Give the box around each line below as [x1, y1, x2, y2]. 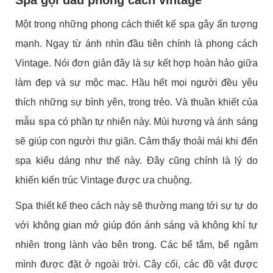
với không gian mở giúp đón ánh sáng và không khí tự [15, 219, 258, 230]
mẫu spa [15, 116, 55, 127]
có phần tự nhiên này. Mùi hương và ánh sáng [55, 116, 258, 127]
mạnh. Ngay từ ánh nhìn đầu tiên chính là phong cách [15, 38, 258, 49]
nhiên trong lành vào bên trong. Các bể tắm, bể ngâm [15, 239, 258, 250]
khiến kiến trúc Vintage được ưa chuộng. [15, 174, 193, 185]
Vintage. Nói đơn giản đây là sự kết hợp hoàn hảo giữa [15, 57, 258, 68]
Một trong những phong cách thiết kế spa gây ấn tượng [15, 18, 258, 29]
